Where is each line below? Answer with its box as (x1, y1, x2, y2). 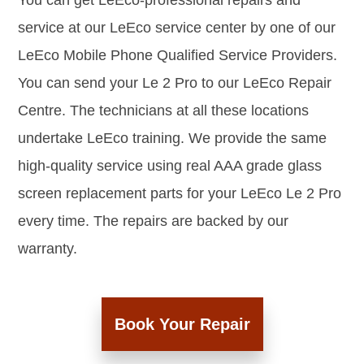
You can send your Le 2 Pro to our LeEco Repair (18, 75, 331, 92)
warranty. (18, 240, 77, 258)
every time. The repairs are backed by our (18, 213, 288, 230)
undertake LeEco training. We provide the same (18, 130, 327, 147)
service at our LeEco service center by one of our (18, 19, 336, 37)
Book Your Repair (114, 315, 250, 334)
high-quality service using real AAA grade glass (18, 158, 322, 175)
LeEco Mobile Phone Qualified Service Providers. (18, 47, 337, 64)
